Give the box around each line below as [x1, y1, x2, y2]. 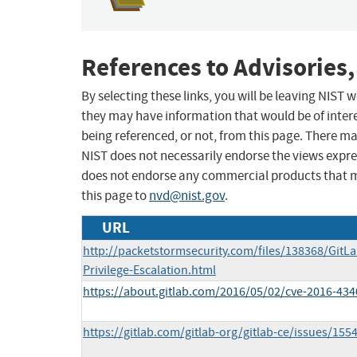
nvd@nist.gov [149, 187, 225, 205]
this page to [81, 187, 149, 205]
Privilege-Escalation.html [83, 262, 216, 279]
